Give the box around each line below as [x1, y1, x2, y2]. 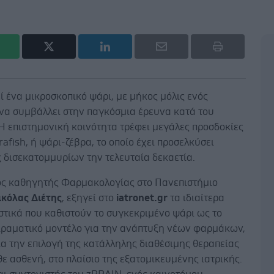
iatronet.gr [116, 192, 168, 203]
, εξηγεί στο [62, 192, 117, 203]
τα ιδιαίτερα [168, 192, 225, 203]
